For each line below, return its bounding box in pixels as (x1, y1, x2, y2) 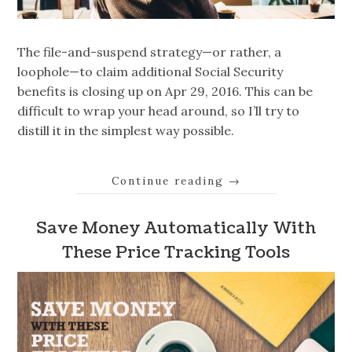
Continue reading (111, 173, 229, 188)
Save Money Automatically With (36, 217, 316, 240)
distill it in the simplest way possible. (17, 122, 235, 138)
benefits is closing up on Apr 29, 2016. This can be (17, 82, 313, 99)
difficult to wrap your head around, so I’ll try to (17, 102, 300, 119)
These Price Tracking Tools (62, 241, 290, 265)
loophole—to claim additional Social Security (17, 63, 284, 79)
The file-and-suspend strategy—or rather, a (17, 43, 282, 60)
